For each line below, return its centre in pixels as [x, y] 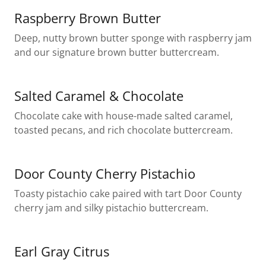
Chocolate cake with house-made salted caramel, [123, 115]
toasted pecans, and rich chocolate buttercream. [123, 130]
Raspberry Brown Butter [88, 18]
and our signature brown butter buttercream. [117, 52]
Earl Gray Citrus [62, 251]
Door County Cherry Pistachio [105, 173]
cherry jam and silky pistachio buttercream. [111, 208]
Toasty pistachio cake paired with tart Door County [128, 193]
